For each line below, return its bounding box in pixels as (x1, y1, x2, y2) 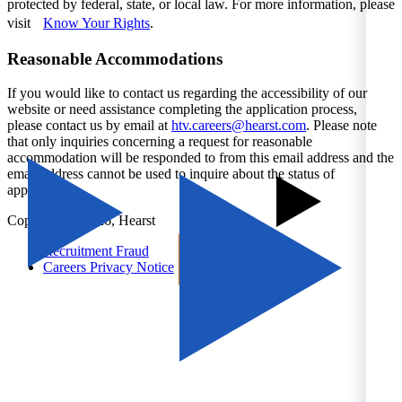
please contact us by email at (7, 118, 171, 134)
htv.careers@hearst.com (171, 118, 306, 134)
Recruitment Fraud (43, 243, 149, 259)
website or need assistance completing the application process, (7, 101, 357, 118)
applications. (7, 182, 78, 198)
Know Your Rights (43, 14, 150, 31)
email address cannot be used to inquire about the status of (7, 166, 335, 182)
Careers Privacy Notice (43, 259, 174, 275)
